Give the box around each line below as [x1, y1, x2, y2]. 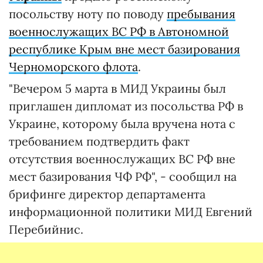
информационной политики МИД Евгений [9, 204, 252, 219]
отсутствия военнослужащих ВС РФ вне [9, 151, 235, 166]
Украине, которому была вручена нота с [9, 116, 235, 131]
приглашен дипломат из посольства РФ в [9, 99, 243, 113]
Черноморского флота [9, 59, 138, 74]
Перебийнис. [9, 222, 83, 237]
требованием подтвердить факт [9, 134, 190, 149]
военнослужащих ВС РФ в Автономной [9, 24, 229, 39]
